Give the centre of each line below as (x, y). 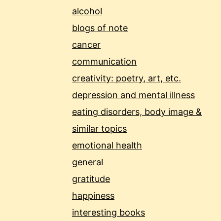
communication (104, 62)
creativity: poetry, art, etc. (127, 78)
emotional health (107, 146)
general (88, 162)
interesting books (109, 213)
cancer (86, 45)
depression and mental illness (133, 95)
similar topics (99, 129)
